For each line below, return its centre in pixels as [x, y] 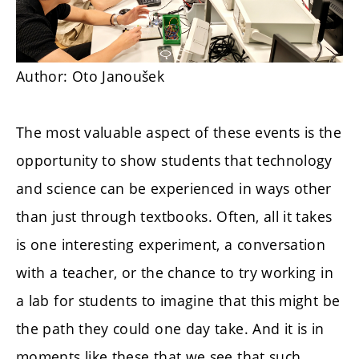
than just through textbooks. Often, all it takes [174, 217]
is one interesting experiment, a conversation [171, 245]
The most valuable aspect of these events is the [179, 133]
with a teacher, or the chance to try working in [175, 273]
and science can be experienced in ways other [174, 189]
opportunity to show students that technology [174, 161]
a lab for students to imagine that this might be [178, 301]
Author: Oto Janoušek [91, 77]
